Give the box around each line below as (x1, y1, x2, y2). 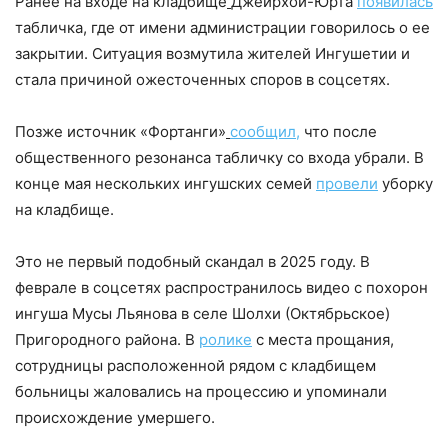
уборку (378, 173, 433, 193)
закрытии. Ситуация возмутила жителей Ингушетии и (15, 43, 410, 63)
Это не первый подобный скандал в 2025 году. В (15, 251, 370, 271)
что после (300, 121, 377, 141)
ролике (199, 329, 252, 349)
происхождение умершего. (15, 407, 215, 427)
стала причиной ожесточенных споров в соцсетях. (15, 69, 390, 89)
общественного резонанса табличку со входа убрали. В (15, 147, 424, 167)
